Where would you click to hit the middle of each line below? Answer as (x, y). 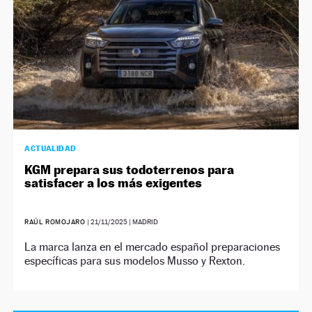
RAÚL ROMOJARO (56, 222)
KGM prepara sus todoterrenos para (130, 170)
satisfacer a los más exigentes (114, 183)
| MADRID (143, 222)
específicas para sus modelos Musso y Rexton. (135, 261)
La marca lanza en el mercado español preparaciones (153, 247)
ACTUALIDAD (50, 148)
